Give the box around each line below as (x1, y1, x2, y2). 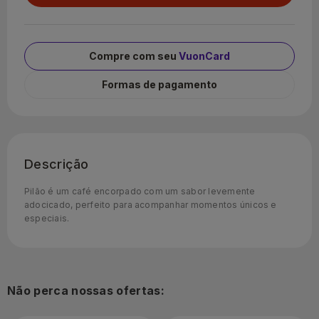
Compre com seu (89, 49, 179, 62)
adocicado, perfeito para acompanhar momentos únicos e (24, 199, 277, 210)
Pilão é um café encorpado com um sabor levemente (24, 185, 256, 197)
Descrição (24, 156, 89, 172)
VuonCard (179, 49, 230, 62)
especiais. (24, 212, 70, 224)
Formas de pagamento (102, 78, 217, 90)
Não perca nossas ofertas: (7, 283, 164, 298)
